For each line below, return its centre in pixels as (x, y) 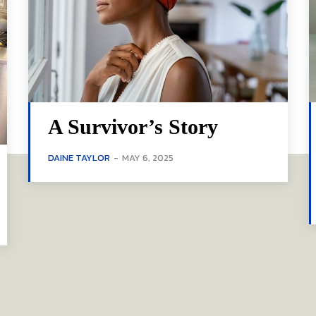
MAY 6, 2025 (148, 158)
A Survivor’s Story (133, 127)
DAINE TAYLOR (79, 158)
